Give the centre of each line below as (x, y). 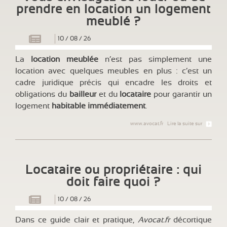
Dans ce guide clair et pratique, (77, 220)
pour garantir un (181, 94)
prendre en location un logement (113, 9)
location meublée (65, 59)
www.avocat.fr (147, 123)
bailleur (83, 94)
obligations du (42, 94)
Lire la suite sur (185, 123)
